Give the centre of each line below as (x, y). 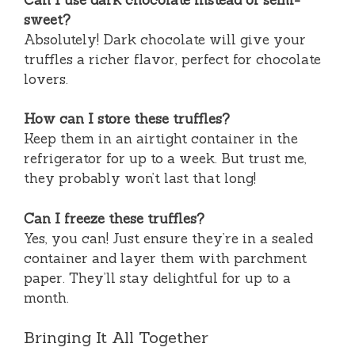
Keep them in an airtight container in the (161, 139)
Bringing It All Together (116, 338)
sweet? (47, 19)
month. (46, 298)
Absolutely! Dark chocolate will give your (165, 39)
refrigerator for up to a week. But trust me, (165, 159)
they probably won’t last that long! (140, 179)
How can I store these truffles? (127, 119)
